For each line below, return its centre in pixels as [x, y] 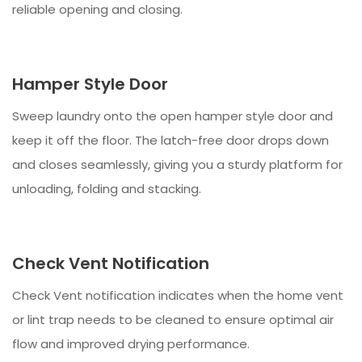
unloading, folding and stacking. [107, 189]
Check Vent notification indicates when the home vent [178, 296]
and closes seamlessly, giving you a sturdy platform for [177, 165]
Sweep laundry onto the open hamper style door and [173, 116]
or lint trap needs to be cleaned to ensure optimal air [173, 320]
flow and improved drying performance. [131, 344]
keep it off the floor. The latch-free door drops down [170, 141]
